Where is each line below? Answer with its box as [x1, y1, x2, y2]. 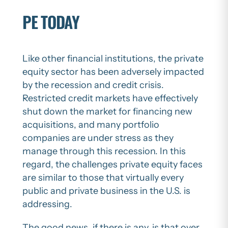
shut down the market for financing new [22, 105, 192, 117]
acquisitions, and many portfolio [22, 119, 159, 130]
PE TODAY [22, 10, 79, 34]
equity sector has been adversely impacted [22, 66, 204, 77]
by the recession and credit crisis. [22, 79, 164, 91]
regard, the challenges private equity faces [22, 158, 203, 170]
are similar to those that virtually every [22, 172, 184, 183]
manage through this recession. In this [22, 145, 186, 157]
